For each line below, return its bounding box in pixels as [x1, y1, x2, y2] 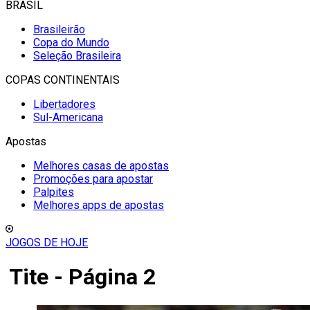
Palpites [33, 185, 74, 199]
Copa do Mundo [33, 36, 109, 49]
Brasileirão [33, 23, 85, 36]
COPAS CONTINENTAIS [6, 73, 120, 86]
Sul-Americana [33, 111, 103, 124]
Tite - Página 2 [9, 264, 156, 291]
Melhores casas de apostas [33, 159, 169, 172]
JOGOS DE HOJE [6, 236, 88, 249]
